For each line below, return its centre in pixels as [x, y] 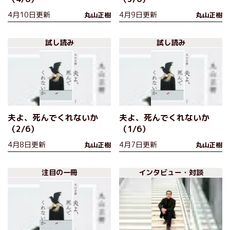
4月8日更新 [27, 145]
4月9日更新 [138, 15]
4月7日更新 [138, 145]
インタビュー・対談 [171, 172]
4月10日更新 [29, 15]
